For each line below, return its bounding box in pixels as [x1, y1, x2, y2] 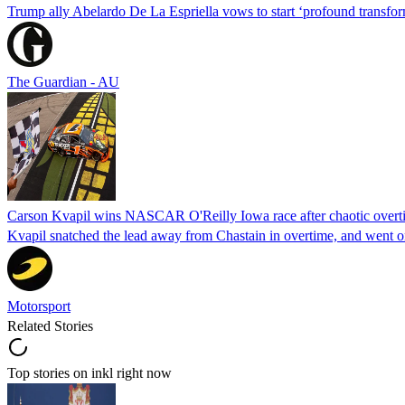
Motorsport [7, 297, 71, 314]
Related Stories [7, 317, 93, 334]
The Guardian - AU [7, 73, 119, 89]
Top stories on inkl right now [7, 364, 172, 381]
